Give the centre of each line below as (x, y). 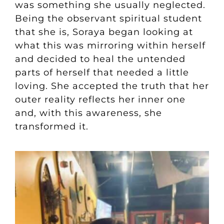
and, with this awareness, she (88, 113)
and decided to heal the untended (100, 59)
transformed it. (51, 127)
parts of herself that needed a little (102, 73)
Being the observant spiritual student (108, 19)
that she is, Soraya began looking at (104, 32)
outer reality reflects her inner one (100, 100)
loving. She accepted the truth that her (112, 86)
